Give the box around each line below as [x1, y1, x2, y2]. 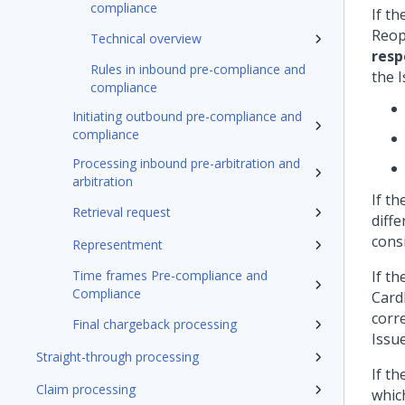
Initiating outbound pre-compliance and [72, 108, 302, 125]
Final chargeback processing [72, 316, 237, 333]
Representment [72, 236, 163, 253]
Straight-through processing [36, 348, 199, 365]
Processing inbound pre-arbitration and [72, 155, 300, 172]
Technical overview [90, 30, 202, 47]
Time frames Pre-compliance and [72, 267, 268, 284]
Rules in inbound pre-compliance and [90, 61, 306, 78]
